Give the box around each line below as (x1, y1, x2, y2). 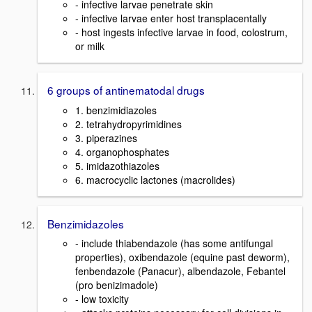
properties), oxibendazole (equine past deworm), (75, 250, 290, 265)
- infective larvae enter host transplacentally (75, 10, 267, 25)
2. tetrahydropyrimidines (75, 116, 182, 131)
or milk (75, 38, 104, 53)
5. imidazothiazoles (75, 158, 159, 173)
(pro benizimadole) (75, 278, 158, 292)
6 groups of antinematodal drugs (47, 81, 205, 97)
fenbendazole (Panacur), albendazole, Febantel (75, 264, 286, 279)
